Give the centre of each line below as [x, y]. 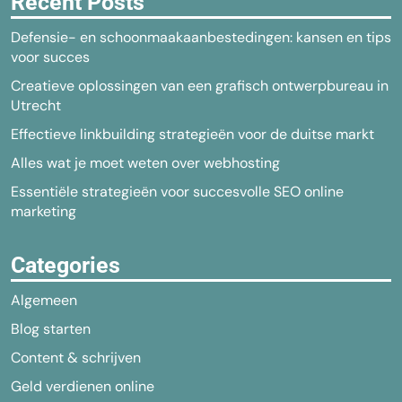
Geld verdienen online [83, 386]
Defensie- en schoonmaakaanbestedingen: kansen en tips [201, 37]
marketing [44, 211]
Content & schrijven [76, 358]
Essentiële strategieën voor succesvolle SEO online [177, 192]
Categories [66, 265]
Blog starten [51, 329]
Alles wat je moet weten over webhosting [145, 163]
